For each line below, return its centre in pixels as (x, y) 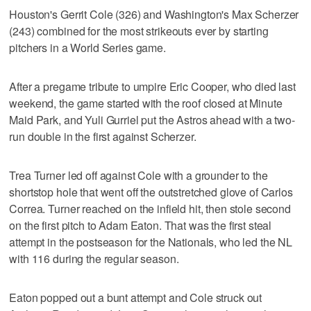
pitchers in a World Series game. (87, 47)
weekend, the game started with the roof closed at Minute (146, 103)
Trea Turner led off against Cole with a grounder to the (138, 175)
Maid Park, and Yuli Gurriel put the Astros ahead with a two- (152, 119)
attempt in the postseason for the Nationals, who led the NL (151, 242)
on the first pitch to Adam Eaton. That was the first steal (141, 225)
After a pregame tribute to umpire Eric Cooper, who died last (152, 86)
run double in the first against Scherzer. (103, 136)
